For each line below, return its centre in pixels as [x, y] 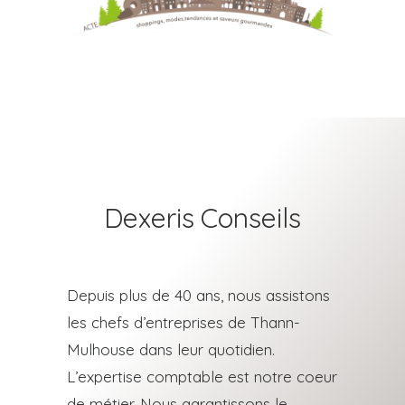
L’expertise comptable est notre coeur [202, 376]
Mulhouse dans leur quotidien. [171, 349]
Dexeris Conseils [202, 217]
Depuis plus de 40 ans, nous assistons [198, 295]
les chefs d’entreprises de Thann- [184, 322]
